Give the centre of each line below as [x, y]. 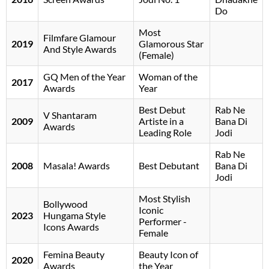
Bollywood [65, 204]
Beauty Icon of [168, 255]
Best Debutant [169, 166]
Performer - [163, 222]
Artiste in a [161, 121]
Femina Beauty [74, 255]
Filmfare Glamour [80, 38]
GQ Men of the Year [84, 77]
